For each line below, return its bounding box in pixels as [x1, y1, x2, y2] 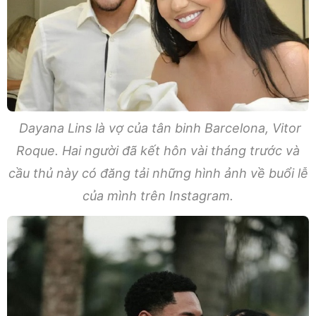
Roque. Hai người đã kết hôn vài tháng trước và [16, 142, 300, 158]
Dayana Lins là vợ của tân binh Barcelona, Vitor [15, 120, 301, 135]
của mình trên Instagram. [83, 188, 233, 203]
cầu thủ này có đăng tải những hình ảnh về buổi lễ [8, 165, 308, 181]
